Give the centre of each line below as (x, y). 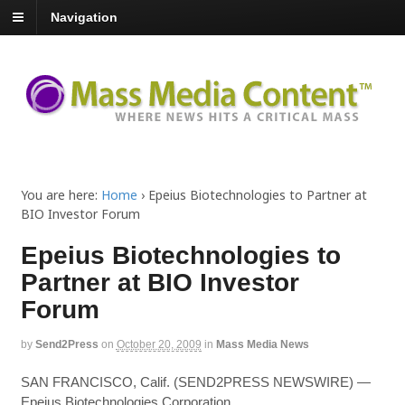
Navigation (84, 18)
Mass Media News (262, 345)
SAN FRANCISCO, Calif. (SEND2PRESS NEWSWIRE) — (195, 381)
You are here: (59, 195)
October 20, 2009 (159, 345)
